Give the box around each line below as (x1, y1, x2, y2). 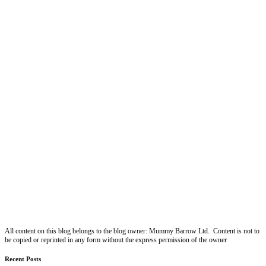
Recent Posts (5, 255, 41, 263)
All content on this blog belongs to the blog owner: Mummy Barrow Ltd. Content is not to (5, 227, 259, 236)
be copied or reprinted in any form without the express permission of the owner (5, 236, 227, 245)
